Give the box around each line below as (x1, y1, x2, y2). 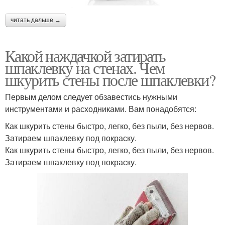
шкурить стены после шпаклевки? (5, 69, 215, 91)
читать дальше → (11, 17, 61, 24)
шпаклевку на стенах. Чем (5, 57, 165, 79)
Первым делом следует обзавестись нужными (5, 91, 177, 103)
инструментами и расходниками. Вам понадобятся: (5, 103, 196, 115)
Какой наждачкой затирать (5, 45, 166, 67)
